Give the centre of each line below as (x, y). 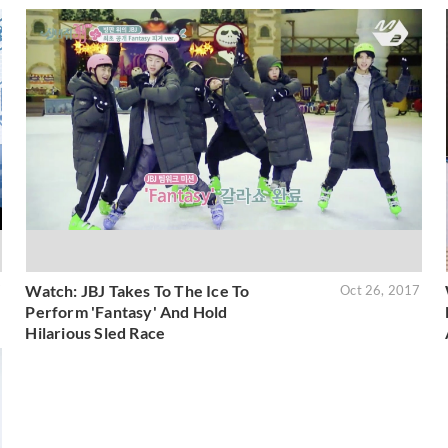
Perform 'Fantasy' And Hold (126, 312)
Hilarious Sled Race (95, 333)
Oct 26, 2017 (380, 290)
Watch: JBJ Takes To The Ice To (137, 291)
